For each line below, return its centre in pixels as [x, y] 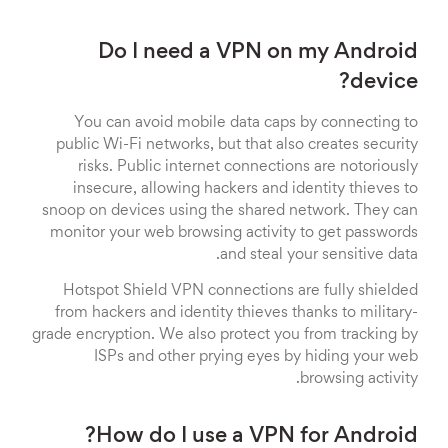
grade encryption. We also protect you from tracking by [225, 335]
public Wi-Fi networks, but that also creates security [237, 145]
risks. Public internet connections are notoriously [248, 167]
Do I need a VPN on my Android [258, 53]
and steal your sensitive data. [319, 255]
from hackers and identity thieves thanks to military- [236, 313]
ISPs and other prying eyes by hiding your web [256, 357]
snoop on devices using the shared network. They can [230, 211]
